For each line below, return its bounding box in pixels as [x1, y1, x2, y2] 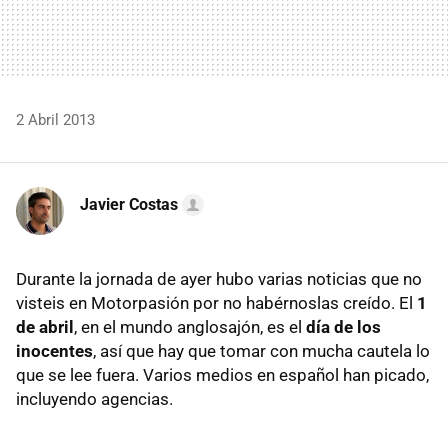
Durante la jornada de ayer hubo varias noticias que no [16, 268, 422, 289]
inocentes [16, 340, 93, 361]
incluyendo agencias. [16, 388, 173, 409]
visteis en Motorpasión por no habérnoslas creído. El [16, 292, 417, 313]
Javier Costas [80, 194, 178, 214]
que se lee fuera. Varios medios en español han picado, [16, 364, 429, 385]
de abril [16, 316, 74, 337]
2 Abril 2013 [16, 110, 95, 129]
